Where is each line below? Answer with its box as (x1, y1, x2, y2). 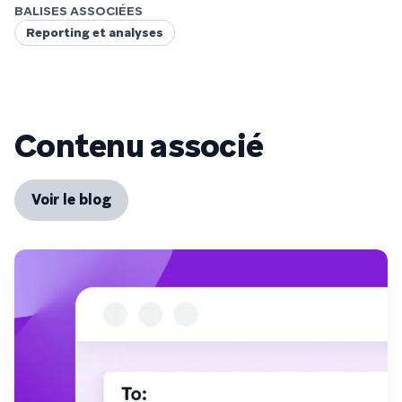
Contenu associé (14, 125, 264, 168)
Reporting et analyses (26, 24, 163, 41)
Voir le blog (31, 190, 111, 210)
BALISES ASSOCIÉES (14, 3, 143, 20)
